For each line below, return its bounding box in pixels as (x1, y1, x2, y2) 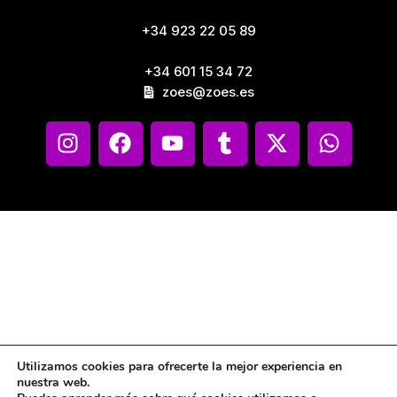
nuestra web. (17, 374, 90, 391)
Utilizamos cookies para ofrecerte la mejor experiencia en (17, 358, 342, 375)
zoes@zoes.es (162, 82, 255, 100)
